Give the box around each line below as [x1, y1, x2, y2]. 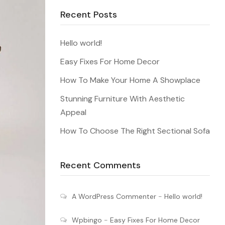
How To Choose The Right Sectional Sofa [60, 126, 210, 136]
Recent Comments [60, 159, 141, 171]
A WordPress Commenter [71, 192, 156, 201]
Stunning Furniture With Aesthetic [60, 93, 185, 104]
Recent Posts [60, 9, 117, 21]
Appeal [60, 107, 86, 118]
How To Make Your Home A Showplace [60, 75, 200, 85]
